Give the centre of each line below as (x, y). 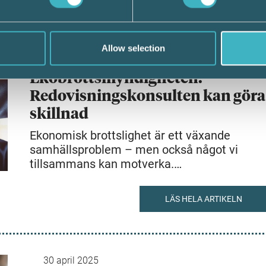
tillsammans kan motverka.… (106, 164)
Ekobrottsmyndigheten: (116, 79)
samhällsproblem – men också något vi (134, 150)
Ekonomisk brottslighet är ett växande (130, 135)
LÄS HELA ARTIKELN (203, 199)
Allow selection (133, 48)
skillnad (59, 114)
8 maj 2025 (67, 58)
